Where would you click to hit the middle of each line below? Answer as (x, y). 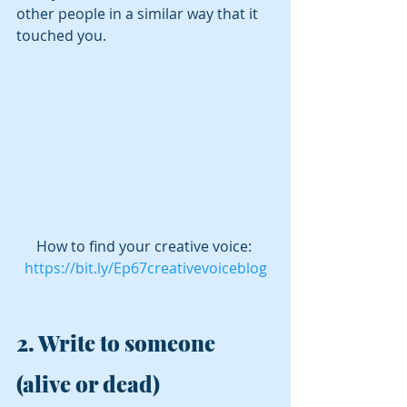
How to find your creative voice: (145, 246)
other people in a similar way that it (139, 14)
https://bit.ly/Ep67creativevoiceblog (145, 268)
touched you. (61, 36)
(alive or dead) (88, 383)
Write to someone (129, 342)
